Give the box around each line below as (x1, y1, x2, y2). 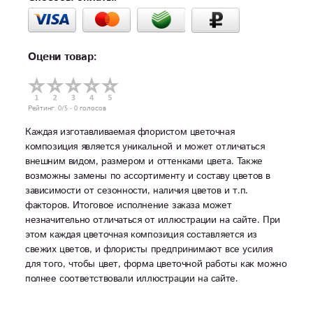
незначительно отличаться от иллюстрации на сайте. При (25, 213, 280, 227)
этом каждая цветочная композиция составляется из (25, 228, 257, 242)
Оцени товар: (28, 49, 96, 65)
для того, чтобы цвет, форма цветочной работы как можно (25, 257, 287, 271)
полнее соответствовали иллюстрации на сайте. (25, 272, 238, 286)
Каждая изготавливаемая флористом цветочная (25, 125, 235, 139)
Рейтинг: (28, 103, 58, 113)
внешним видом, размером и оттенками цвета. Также (25, 154, 263, 168)
